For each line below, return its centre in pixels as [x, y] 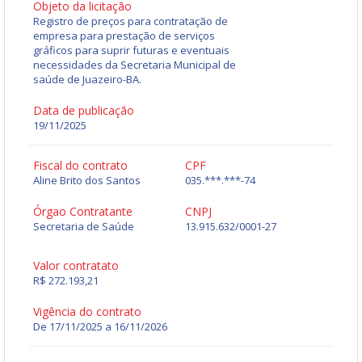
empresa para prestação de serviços [124, 36]
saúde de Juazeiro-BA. [87, 80]
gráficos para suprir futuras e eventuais [131, 51]
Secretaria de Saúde [84, 227]
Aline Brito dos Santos [87, 181]
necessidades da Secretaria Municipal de [135, 65]
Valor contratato [76, 266]
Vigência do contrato [87, 312]
